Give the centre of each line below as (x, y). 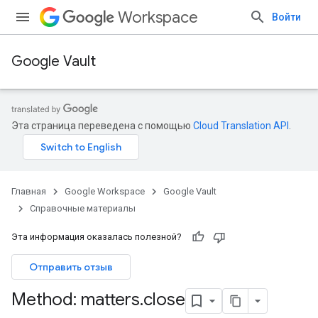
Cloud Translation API (241, 126)
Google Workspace (105, 191)
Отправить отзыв (71, 267)
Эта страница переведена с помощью (102, 126)
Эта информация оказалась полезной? (97, 237)
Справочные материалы (83, 208)
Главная (29, 191)
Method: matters (76, 300)
